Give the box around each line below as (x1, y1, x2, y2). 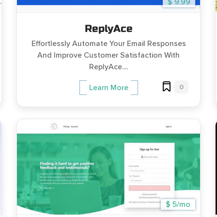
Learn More (89, 82, 128, 93)
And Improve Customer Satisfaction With (37, 50, 180, 60)
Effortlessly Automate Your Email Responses (31, 38, 186, 48)
